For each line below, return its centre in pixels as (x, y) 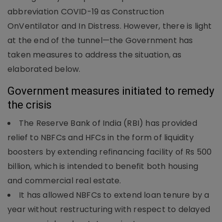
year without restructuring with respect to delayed (109, 209)
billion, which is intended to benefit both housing (103, 166)
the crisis (29, 105)
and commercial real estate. (64, 180)
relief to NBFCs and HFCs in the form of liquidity (101, 137)
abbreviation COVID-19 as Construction (86, 11)
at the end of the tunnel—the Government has (100, 40)
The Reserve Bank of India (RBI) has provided (108, 123)
